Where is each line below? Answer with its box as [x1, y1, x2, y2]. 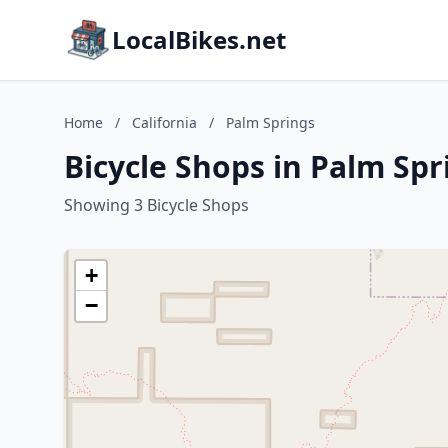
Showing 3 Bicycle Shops [64, 194, 249, 216]
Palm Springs [226, 113, 315, 132]
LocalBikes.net [112, 23, 286, 56]
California [132, 113, 197, 132]
